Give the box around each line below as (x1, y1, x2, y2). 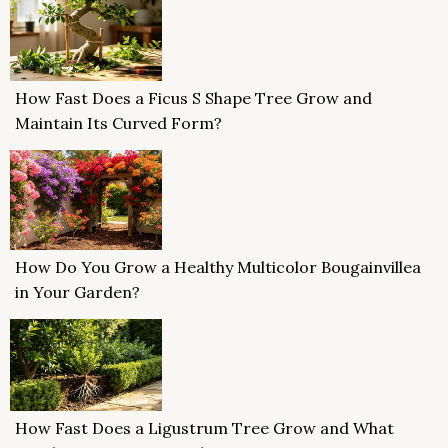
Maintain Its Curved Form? (15, 113, 222, 134)
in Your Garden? (15, 281, 140, 302)
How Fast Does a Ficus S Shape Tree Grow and (15, 88, 372, 109)
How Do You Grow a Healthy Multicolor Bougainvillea (15, 256, 421, 277)
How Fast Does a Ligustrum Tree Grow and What (15, 417, 394, 438)
